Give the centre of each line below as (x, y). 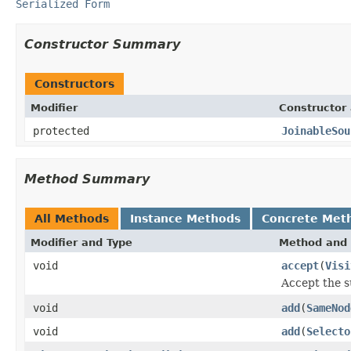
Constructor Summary (102, 44)
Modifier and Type (81, 242)
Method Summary (87, 179)
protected (61, 130)
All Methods (72, 218)
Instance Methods (185, 218)
